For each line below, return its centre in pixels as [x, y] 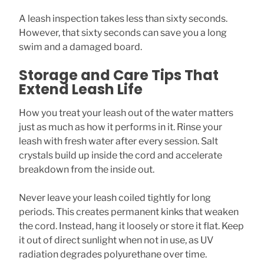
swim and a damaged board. [80, 47]
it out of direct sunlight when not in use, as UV [116, 240]
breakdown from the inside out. [87, 169]
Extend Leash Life [81, 89]
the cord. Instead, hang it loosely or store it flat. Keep [131, 226]
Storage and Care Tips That [119, 75]
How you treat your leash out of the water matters [126, 113]
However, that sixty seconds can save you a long [123, 32]
